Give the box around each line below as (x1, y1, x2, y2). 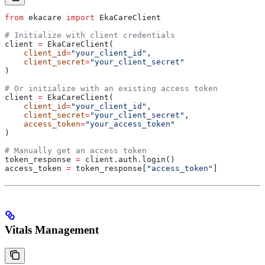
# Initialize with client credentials (5, 30, 175, 40)
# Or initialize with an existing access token (5, 83, 218, 93)
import (66, 12, 95, 22)
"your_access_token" (85, 119, 175, 128)
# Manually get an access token (5, 146, 147, 155)
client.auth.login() (80, 154, 175, 164)
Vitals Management (5, 224, 99, 237)
